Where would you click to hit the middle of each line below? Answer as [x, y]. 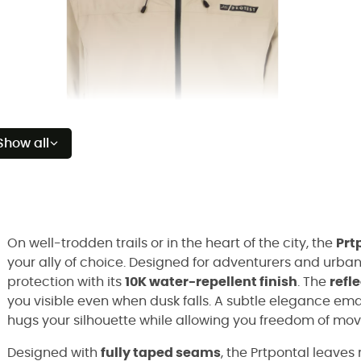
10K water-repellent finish [211, 282]
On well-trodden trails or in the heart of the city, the [172, 243]
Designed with [54, 353]
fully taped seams [161, 353]
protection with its [66, 282]
